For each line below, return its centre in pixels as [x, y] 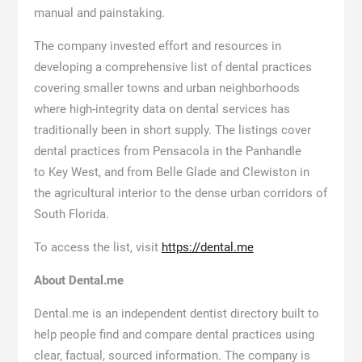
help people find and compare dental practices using [174, 335]
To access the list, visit [97, 247]
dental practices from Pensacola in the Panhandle [167, 151]
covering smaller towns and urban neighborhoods [166, 88]
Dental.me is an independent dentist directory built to [176, 314]
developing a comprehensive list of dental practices [173, 67]
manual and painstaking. [99, 13]
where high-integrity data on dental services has [162, 109]
